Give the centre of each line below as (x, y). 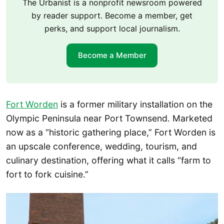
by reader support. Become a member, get (112, 15)
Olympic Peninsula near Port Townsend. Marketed (109, 118)
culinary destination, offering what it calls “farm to (108, 160)
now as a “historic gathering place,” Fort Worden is (111, 132)
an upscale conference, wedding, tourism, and (101, 146)
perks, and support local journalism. (112, 28)
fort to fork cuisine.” (47, 174)
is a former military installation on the (135, 104)
